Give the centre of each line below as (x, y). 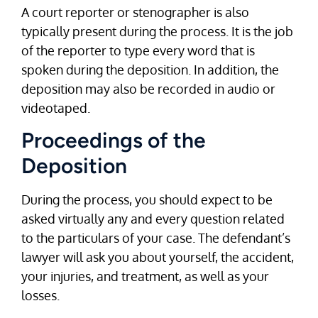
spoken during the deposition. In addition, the (150, 69)
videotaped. (56, 108)
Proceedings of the (114, 141)
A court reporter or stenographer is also (135, 12)
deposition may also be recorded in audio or (148, 88)
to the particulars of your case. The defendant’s (156, 238)
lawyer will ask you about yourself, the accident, (158, 257)
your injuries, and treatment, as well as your (145, 276)
